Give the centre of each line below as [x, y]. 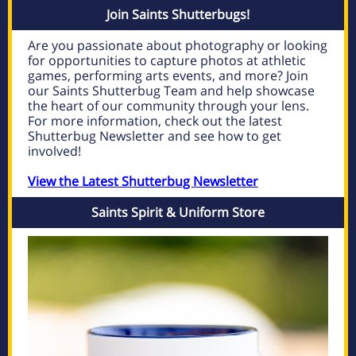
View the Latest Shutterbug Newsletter [143, 181]
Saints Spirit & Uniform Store [178, 212]
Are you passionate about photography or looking [178, 45]
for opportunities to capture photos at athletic [167, 60]
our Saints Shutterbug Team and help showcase [171, 91]
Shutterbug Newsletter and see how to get [155, 136]
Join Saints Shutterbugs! [178, 14]
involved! [54, 151]
